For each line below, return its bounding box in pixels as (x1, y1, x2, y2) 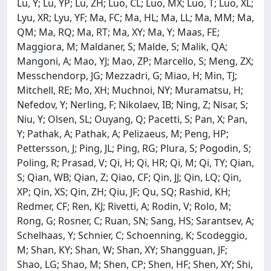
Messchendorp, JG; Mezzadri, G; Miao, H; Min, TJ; (17, 68, 237, 82)
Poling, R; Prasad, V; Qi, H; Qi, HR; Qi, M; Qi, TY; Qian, (17, 155, 254, 169)
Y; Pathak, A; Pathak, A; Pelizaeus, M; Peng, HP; (17, 126, 229, 140)
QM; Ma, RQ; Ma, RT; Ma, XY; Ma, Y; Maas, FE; (17, 25, 220, 39)
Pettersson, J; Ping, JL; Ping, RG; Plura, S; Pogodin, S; (17, 141, 251, 155)
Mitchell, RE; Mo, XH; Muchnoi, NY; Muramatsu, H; (17, 83, 243, 97)
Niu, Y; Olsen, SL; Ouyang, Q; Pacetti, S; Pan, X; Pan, (17, 112, 247, 126)
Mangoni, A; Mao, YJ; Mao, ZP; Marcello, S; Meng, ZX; (17, 54, 253, 68)
